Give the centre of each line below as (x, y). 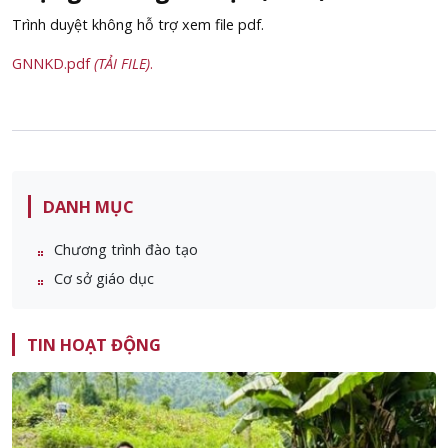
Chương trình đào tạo (126, 249)
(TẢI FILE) (122, 64)
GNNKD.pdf (53, 64)
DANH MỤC (88, 207)
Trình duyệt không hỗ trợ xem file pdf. (138, 25)
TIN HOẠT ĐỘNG (94, 345)
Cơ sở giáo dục (104, 278)
